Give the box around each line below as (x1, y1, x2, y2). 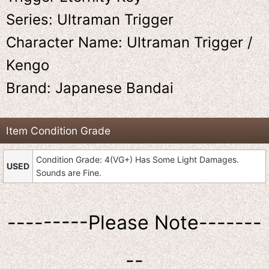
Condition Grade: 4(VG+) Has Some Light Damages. (36, 154, 239, 165)
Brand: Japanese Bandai (6, 79, 174, 97)
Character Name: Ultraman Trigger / (6, 34, 253, 52)
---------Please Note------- (7, 211, 262, 235)
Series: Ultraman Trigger (6, 11, 174, 29)
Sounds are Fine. (36, 168, 101, 178)
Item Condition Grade (6, 124, 110, 138)
